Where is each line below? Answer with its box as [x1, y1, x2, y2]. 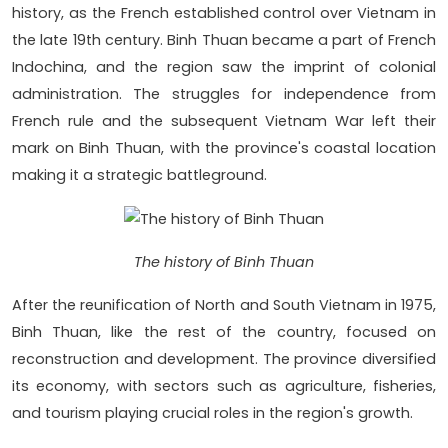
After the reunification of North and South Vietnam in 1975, [12, 294, 436, 315]
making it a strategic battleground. [12, 165, 267, 186]
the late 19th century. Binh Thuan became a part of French [12, 30, 436, 51]
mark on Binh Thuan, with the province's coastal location [12, 138, 436, 159]
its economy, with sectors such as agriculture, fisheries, [12, 375, 436, 396]
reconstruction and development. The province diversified [12, 348, 436, 369]
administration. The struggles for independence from [12, 84, 436, 105]
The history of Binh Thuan [134, 251, 314, 272]
